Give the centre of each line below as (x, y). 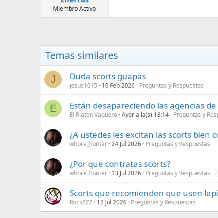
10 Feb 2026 (118, 85)
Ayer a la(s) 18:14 (145, 114)
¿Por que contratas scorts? (120, 163)
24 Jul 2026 (126, 144)
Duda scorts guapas (108, 76)
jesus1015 (83, 85)
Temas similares (82, 55)
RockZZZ (81, 202)
